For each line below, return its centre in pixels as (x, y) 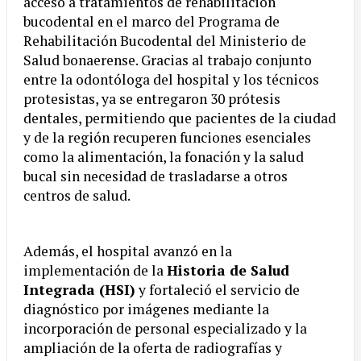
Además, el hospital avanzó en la (128, 251)
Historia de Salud (228, 271)
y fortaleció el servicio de (218, 290)
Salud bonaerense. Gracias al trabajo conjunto (168, 60)
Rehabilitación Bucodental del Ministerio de (165, 41)
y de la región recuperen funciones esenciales (167, 138)
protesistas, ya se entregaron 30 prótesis (152, 99)
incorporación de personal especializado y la (165, 329)
